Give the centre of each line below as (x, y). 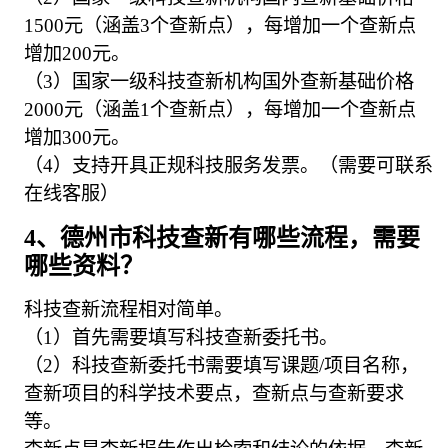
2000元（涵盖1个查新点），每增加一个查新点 (220, 109)
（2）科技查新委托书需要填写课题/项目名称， (222, 366)
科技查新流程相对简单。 (129, 310)
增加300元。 (77, 137)
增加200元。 (77, 53)
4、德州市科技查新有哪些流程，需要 (222, 238)
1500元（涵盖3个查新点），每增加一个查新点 (220, 25)
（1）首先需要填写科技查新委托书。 (181, 338)
